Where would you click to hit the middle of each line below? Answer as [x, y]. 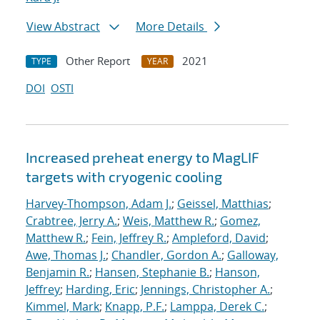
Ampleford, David [219, 238]
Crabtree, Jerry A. [71, 221]
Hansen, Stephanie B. [152, 272]
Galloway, [253, 255]
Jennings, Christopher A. [205, 290]
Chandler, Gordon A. [166, 255]
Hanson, [237, 272]
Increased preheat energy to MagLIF [142, 157]
